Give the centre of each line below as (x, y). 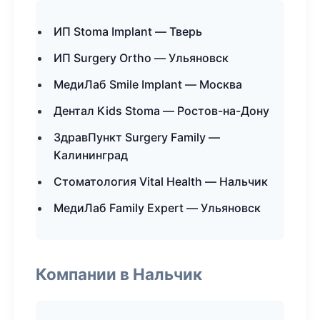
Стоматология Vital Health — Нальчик (161, 181)
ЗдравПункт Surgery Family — (137, 137)
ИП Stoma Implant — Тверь (128, 31)
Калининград (91, 155)
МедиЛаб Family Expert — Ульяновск (157, 208)
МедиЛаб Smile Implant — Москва (148, 84)
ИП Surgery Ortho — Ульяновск (141, 58)
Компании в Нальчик (119, 274)
